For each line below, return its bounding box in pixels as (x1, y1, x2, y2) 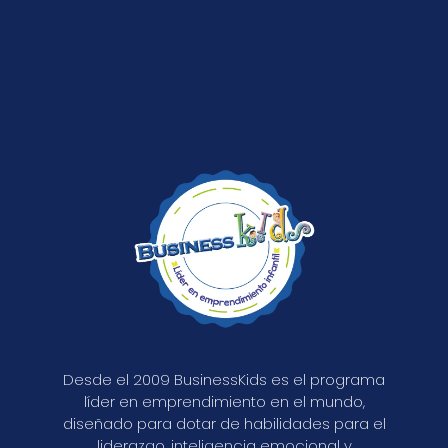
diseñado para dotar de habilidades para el (62, 413, 386, 435)
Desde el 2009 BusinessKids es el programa (63, 369, 385, 391)
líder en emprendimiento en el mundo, (83, 391, 365, 413)
